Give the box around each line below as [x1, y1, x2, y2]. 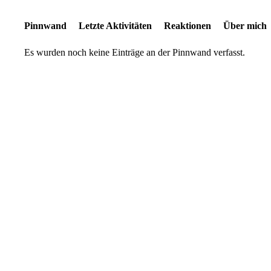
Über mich [223, 21, 267, 31]
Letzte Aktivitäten [79, 21, 152, 31]
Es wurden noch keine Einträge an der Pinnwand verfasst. [24, 47, 245, 57]
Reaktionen [164, 21, 211, 31]
